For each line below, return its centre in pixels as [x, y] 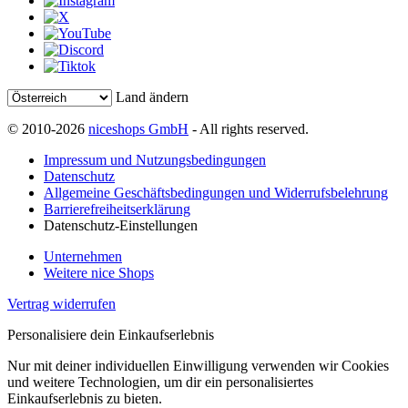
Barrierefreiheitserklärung [117, 209]
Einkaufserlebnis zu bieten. [85, 398]
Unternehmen [83, 256]
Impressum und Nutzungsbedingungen [155, 159]
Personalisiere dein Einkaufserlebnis [111, 334]
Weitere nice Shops [99, 272]
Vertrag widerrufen [61, 303]
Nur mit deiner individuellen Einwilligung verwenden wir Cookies [198, 365]
